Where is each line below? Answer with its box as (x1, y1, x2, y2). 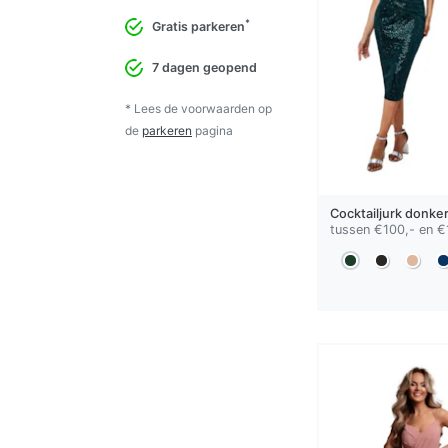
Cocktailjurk (329, 205, 405, 221)
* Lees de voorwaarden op (125, 100, 272, 116)
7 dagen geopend (152, 59, 257, 75)
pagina (192, 122, 233, 138)
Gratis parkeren (152, 18, 245, 34)
